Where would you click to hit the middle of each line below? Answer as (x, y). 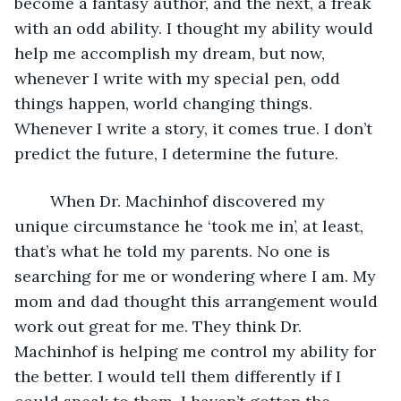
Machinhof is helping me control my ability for (197, 351)
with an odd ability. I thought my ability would (196, 28)
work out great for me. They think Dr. (160, 326)
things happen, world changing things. (166, 103)
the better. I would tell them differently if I (180, 376)
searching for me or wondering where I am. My (197, 276)
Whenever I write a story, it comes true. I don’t (196, 128)
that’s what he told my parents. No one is (175, 251)
